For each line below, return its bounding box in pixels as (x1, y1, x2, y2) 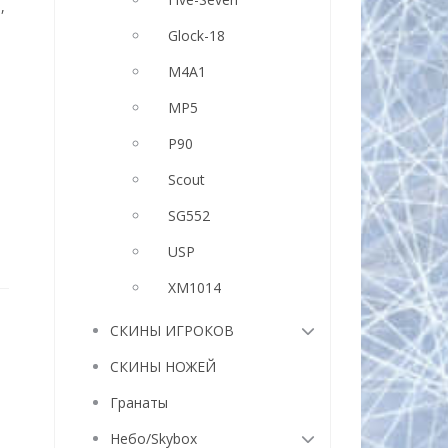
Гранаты (109, 393, 168, 412)
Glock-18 (167, 26, 225, 45)
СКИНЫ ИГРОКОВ (109, 321, 234, 340)
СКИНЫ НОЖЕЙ (109, 357, 216, 376)
